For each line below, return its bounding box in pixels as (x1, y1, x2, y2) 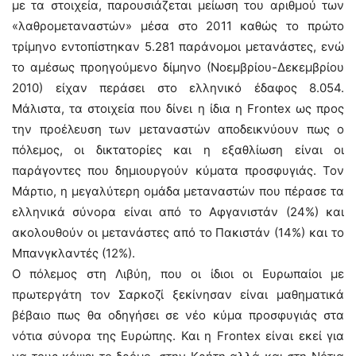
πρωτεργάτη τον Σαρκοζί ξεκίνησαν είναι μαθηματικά (12, 287, 344, 302)
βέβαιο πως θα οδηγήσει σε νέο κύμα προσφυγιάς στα (12, 308, 344, 323)
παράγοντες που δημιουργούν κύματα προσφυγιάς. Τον (12, 163, 344, 178)
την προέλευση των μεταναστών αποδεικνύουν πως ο (12, 122, 344, 137)
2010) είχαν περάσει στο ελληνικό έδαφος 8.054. (12, 80, 344, 95)
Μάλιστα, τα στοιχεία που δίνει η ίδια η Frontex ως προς (12, 101, 344, 116)
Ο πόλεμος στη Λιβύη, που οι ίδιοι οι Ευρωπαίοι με (12, 266, 344, 281)
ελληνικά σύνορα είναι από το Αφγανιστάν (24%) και (12, 204, 344, 219)
